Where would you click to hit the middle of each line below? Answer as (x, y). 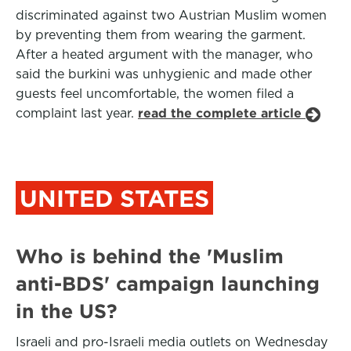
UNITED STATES (114, 198)
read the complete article (222, 113)
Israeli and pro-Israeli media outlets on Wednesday (172, 342)
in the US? (67, 311)
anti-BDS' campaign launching (168, 284)
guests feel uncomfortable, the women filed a (155, 94)
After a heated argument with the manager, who (164, 54)
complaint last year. (77, 113)
